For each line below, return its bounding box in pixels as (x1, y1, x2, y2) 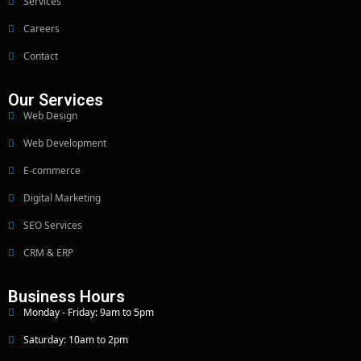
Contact (21, 49, 58, 64)
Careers (21, 22, 60, 36)
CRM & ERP (21, 246, 73, 260)
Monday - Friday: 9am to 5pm (21, 305, 154, 320)
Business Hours (8, 287, 125, 307)
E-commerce (21, 164, 81, 178)
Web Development (21, 136, 106, 151)
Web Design (21, 109, 77, 123)
